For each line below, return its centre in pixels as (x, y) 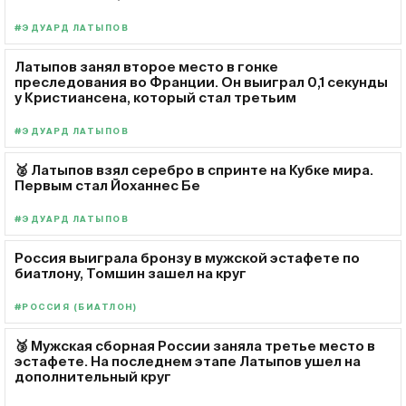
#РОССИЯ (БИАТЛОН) (76, 307)
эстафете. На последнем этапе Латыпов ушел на (188, 361)
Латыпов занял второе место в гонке (146, 66)
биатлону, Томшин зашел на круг (130, 273)
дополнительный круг (93, 376)
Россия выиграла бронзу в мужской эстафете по (187, 257)
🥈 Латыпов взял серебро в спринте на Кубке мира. (194, 169)
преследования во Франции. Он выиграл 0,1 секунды (201, 82)
